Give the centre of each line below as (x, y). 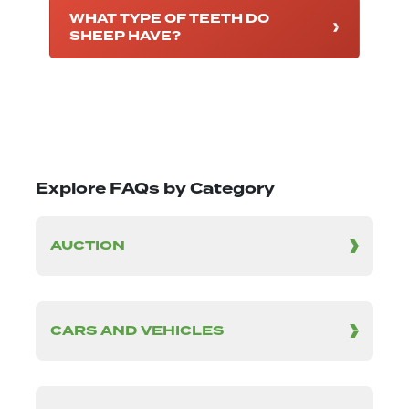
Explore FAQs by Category (155, 189)
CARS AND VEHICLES (137, 331)
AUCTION (88, 246)
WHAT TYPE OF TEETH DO (169, 19)
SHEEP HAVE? (125, 37)
